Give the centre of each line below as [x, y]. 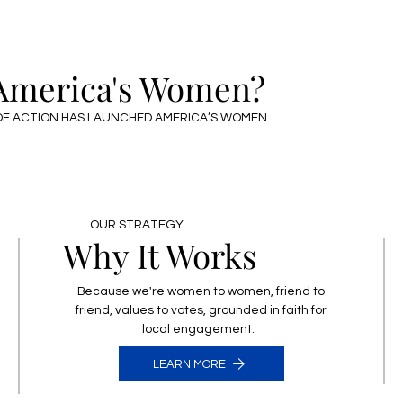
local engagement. [201, 329]
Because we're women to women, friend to [201, 291]
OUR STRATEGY [136, 225]
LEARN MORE [189, 364]
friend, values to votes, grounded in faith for [201, 310]
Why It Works [159, 255]
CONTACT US [249, 12]
